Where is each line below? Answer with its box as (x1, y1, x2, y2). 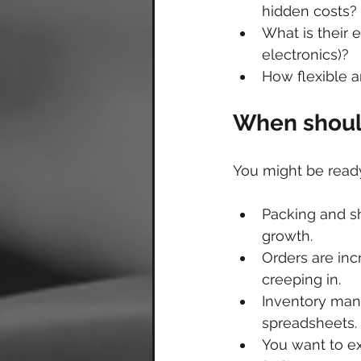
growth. (262, 226, 313, 244)
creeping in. (262, 270, 341, 288)
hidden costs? (262, 2, 357, 19)
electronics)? (262, 45, 349, 63)
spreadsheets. (262, 313, 357, 331)
